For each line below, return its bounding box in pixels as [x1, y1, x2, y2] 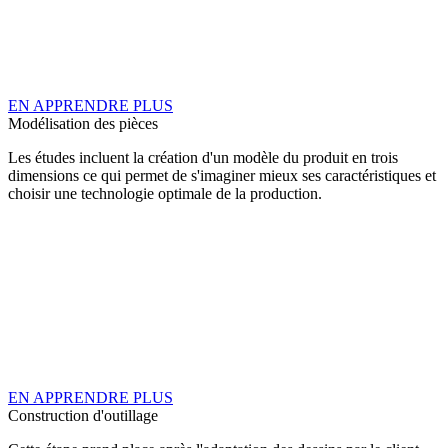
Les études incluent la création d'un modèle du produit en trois [8, 149, 398, 166]
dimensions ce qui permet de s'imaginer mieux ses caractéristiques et [8, 167, 436, 184]
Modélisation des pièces [8, 115, 158, 132]
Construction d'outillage [8, 407, 158, 424]
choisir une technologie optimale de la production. [8, 185, 322, 202]
